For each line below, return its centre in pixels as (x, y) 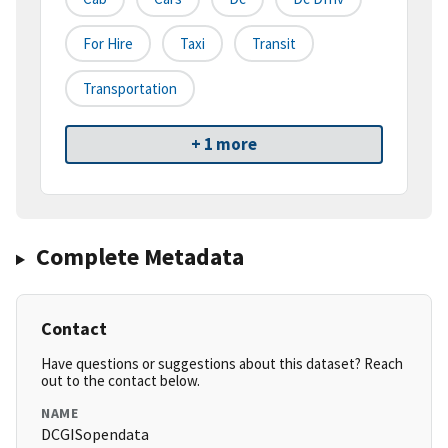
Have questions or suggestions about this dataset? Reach (222, 364)
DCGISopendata (95, 434)
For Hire (108, 44)
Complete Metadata (139, 257)
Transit (274, 44)
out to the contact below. (120, 381)
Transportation (130, 89)
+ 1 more (224, 144)
